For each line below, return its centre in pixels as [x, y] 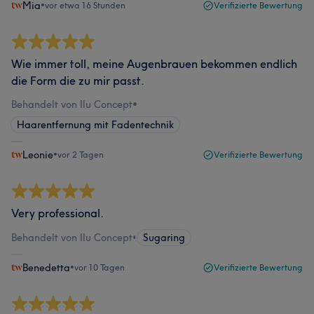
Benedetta [46, 268]
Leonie [38, 155]
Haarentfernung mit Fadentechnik [95, 125]
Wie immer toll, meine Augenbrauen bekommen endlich [154, 64]
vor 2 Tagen [81, 155]
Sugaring [164, 238]
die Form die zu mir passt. [78, 81]
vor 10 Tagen [100, 267]
